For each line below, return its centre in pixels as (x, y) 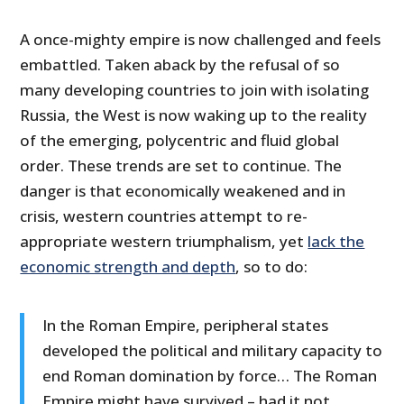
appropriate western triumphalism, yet (164, 242)
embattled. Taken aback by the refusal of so (180, 65)
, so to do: (272, 267)
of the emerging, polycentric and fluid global (180, 141)
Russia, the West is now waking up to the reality (194, 115)
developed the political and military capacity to (213, 351)
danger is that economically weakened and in (183, 191)
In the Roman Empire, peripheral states (186, 326)
